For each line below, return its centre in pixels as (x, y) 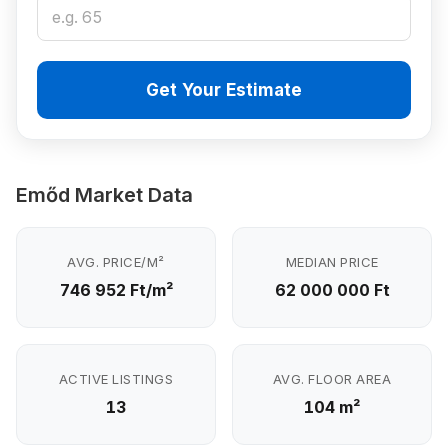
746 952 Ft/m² (116, 290)
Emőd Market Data (104, 195)
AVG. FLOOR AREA (332, 379)
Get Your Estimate (224, 90)
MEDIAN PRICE (332, 262)
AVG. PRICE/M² (116, 262)
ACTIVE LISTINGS (116, 379)
